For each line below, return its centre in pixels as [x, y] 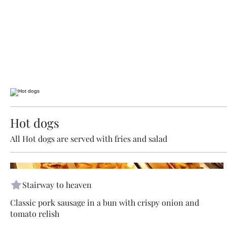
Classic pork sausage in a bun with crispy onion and [105, 203]
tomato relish [35, 214]
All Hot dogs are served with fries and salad [89, 139]
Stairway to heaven [57, 185]
